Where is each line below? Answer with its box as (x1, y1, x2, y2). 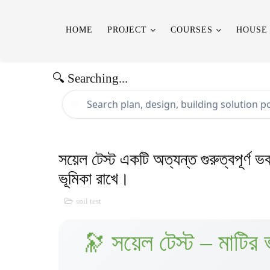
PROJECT (107, 25, 147, 34)
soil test (76, 196, 101, 206)
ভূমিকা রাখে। (58, 169, 130, 188)
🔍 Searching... (52, 71, 128, 86)
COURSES (171, 25, 213, 34)
